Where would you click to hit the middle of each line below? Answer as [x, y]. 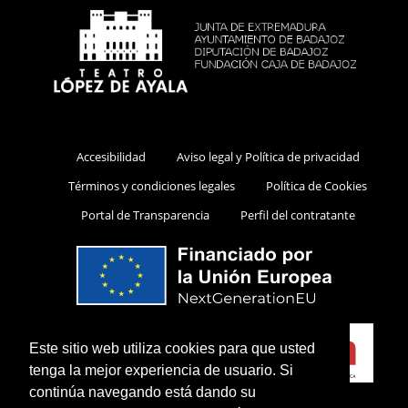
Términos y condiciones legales [152, 185]
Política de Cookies [316, 185]
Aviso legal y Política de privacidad [268, 156]
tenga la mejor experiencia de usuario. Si [161, 370]
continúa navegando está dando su [143, 392]
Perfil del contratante [297, 214]
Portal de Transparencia [145, 214]
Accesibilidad [111, 156]
